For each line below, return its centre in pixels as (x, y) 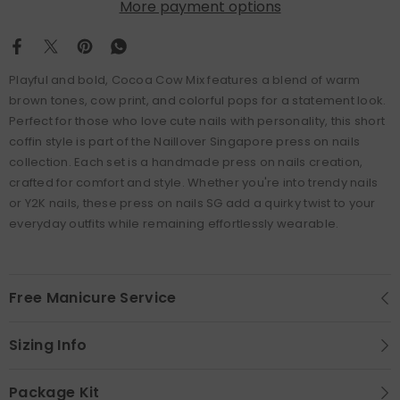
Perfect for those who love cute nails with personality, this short (197, 121)
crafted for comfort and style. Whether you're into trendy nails (194, 183)
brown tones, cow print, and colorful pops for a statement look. (198, 100)
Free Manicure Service (93, 298)
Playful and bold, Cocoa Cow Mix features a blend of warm (185, 80)
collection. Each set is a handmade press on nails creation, (186, 162)
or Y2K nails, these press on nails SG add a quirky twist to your (192, 203)
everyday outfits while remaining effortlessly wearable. (174, 224)
